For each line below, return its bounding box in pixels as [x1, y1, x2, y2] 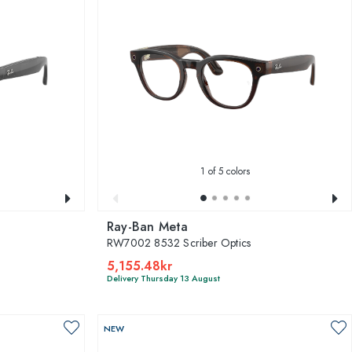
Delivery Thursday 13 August [107, 271, 220, 284]
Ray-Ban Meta [107, 217, 189, 236]
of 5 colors [204, 163, 250, 178]
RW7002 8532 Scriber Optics [107, 234, 251, 251]
